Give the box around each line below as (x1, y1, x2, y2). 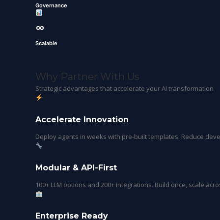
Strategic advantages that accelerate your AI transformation (35, 84, 214, 93)
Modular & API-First (35, 163, 117, 172)
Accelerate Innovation (35, 115, 129, 124)
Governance (35, 2, 67, 9)
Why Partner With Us (35, 71, 139, 82)
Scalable (35, 40, 57, 47)
